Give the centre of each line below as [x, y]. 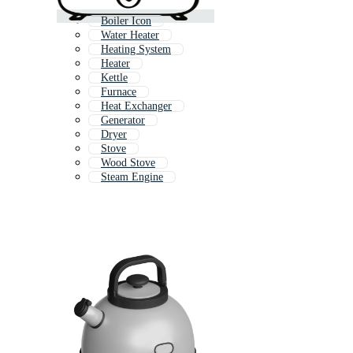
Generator [123, 121]
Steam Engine [132, 177]
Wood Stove [128, 163]
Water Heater [130, 35]
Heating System [136, 50]
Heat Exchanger [136, 106]
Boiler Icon [126, 21]
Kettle [114, 78]
